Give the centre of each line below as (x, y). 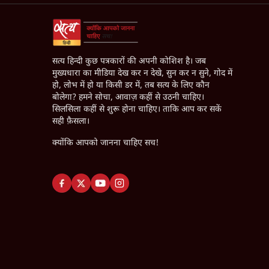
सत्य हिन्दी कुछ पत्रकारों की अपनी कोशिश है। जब (129, 62)
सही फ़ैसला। (71, 122)
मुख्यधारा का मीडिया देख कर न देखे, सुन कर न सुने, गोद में (142, 74)
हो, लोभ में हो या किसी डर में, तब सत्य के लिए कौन (131, 86)
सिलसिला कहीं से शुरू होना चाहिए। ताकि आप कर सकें (137, 110)
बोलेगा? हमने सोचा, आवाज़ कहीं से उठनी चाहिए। (128, 98)
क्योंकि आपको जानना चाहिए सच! (105, 144)
